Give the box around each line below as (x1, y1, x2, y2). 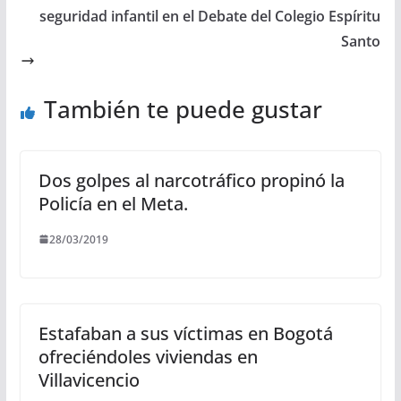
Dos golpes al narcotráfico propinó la (38, 167, 345, 192)
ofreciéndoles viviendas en (38, 344, 258, 369)
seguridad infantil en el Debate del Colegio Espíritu (39, 5, 381, 26)
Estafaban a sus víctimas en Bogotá (38, 320, 333, 346)
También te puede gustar (43, 92, 322, 125)
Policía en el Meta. (38, 191, 188, 216)
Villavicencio (38, 367, 140, 392)
